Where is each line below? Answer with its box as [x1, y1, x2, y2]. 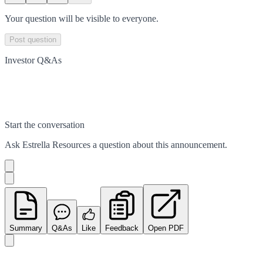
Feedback [105, 223, 139, 232]
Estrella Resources [22, 139, 90, 150]
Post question [9, 35, 56, 44]
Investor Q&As [5, 55, 62, 65]
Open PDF [148, 223, 184, 232]
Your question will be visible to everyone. [5, 13, 159, 23]
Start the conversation [5, 119, 85, 130]
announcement [171, 139, 225, 150]
